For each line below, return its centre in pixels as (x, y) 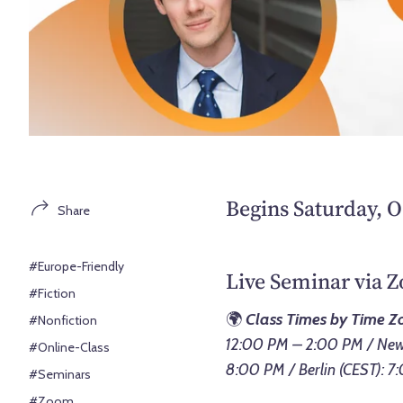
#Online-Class (70, 347)
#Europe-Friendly (77, 266)
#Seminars (60, 374)
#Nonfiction (63, 320)
